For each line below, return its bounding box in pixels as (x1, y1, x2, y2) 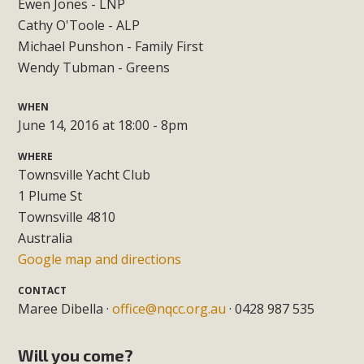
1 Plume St (18, 187, 83, 206)
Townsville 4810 (18, 208, 116, 227)
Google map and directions (18, 250, 182, 269)
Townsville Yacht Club (18, 166, 151, 184)
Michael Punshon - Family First (18, 37, 204, 56)
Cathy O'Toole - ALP (18, 16, 141, 35)
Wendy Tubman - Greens (18, 58, 171, 77)
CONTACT (18, 284, 67, 298)
